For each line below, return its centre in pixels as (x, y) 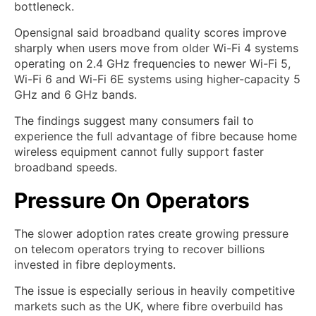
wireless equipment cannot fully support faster (139, 151)
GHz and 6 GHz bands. (75, 94)
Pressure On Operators (132, 200)
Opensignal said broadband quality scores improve (150, 32)
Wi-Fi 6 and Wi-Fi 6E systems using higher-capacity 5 (157, 79)
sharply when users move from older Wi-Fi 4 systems (156, 48)
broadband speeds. (66, 167)
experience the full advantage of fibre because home (156, 136)
